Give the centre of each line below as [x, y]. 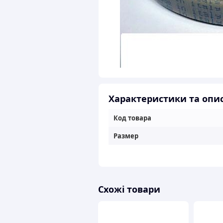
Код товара [132, 118]
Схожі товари [129, 189]
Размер [126, 136]
